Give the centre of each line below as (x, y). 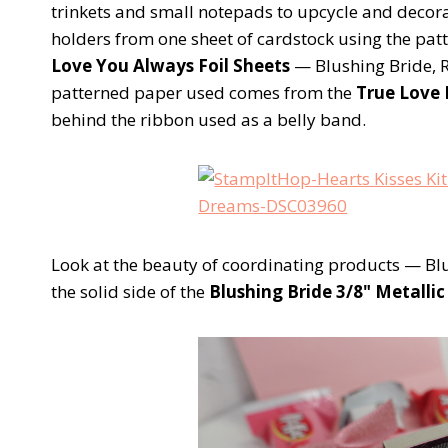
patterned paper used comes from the (203, 92)
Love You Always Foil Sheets (170, 65)
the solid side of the (130, 291)
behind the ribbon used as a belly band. (208, 119)
